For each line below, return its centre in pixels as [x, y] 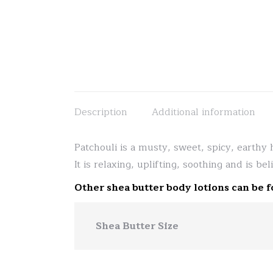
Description [101, 112]
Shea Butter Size [137, 226]
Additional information [204, 112]
